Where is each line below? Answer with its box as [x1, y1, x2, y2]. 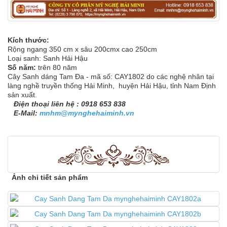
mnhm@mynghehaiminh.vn [40, 108, 134, 117]
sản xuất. [8, 90, 37, 99]
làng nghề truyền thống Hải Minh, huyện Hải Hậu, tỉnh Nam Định [8, 81, 218, 90]
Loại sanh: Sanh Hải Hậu [8, 54, 88, 62]
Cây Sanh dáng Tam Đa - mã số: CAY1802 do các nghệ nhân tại [8, 72, 214, 81]
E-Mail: [8, 108, 40, 117]
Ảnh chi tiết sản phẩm [10, 173, 88, 182]
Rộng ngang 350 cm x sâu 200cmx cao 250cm [8, 45, 157, 53]
